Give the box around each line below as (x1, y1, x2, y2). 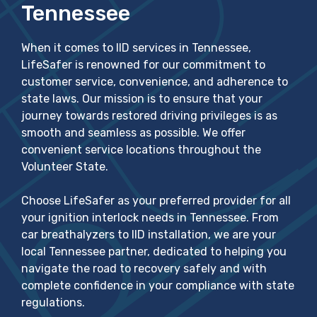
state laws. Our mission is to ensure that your (21, 91, 263, 105)
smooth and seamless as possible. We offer (21, 125, 246, 139)
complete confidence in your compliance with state (21, 278, 294, 292)
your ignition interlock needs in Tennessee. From (21, 210, 279, 224)
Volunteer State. (21, 159, 108, 173)
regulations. (21, 295, 85, 309)
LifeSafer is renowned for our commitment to (21, 57, 265, 71)
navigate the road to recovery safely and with (21, 261, 267, 275)
